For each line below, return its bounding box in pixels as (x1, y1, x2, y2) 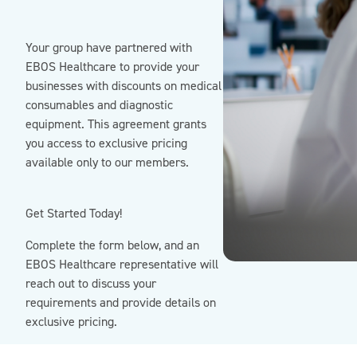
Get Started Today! (25, 205, 122, 222)
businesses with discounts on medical (25, 77, 222, 94)
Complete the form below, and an (25, 237, 199, 253)
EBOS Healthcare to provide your (25, 58, 199, 75)
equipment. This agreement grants (25, 116, 206, 132)
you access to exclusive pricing (25, 135, 187, 151)
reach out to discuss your (25, 275, 156, 292)
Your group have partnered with (25, 39, 192, 56)
